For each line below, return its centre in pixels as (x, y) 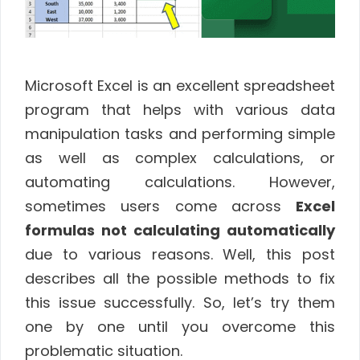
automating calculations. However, (180, 182)
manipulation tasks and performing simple (180, 134)
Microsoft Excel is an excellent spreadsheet (180, 86)
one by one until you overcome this (180, 327)
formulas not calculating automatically (180, 231)
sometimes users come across (160, 207)
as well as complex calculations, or (180, 158)
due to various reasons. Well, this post (180, 255)
